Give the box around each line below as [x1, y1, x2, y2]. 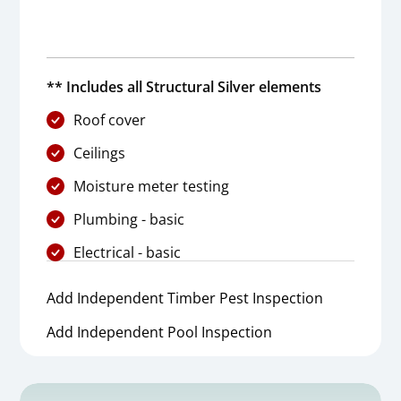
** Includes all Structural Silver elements [47, 76, 322, 97]
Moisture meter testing [73, 175, 230, 196]
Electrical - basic [73, 242, 182, 262]
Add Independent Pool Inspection [47, 321, 273, 342]
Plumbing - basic [73, 209, 185, 229]
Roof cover [73, 109, 147, 130]
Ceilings [73, 142, 126, 163]
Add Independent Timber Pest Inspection [47, 287, 324, 308]
